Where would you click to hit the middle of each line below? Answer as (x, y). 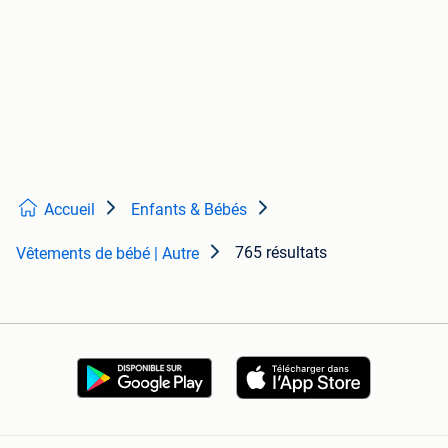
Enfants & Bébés (189, 210)
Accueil (69, 210)
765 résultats (281, 253)
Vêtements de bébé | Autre (107, 254)
